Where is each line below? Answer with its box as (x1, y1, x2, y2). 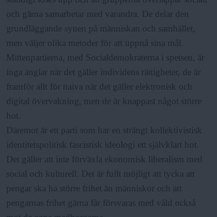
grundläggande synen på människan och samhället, (6, 23, 196, 34)
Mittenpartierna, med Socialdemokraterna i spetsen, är (6, 52, 205, 63)
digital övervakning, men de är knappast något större (6, 96, 202, 107)
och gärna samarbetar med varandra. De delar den (6, 9, 189, 19)
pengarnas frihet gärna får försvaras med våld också (6, 198, 196, 208)
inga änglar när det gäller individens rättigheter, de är (6, 67, 201, 77)
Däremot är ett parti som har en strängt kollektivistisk (6, 125, 202, 136)
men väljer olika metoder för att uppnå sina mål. (6, 38, 184, 48)
